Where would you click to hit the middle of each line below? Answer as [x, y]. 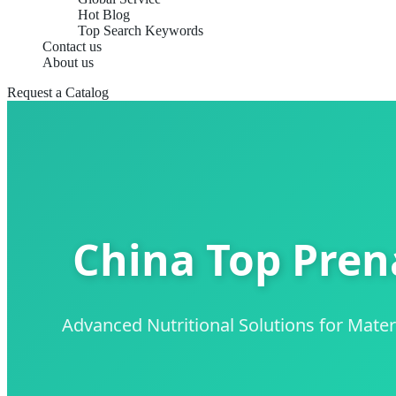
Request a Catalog [58, 92]
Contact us [72, 46]
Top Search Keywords [141, 30]
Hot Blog [104, 15]
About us [68, 62]
